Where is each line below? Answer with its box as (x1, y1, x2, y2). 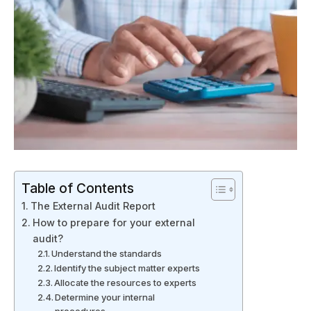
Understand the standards (51, 248, 162, 260)
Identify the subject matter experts (54, 262, 201, 274)
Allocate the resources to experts (54, 277, 197, 289)
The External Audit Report (30, 200, 155, 212)
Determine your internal (55, 292, 155, 303)
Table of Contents (22, 180, 134, 197)
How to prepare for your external (32, 217, 195, 229)
